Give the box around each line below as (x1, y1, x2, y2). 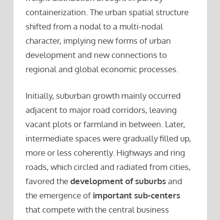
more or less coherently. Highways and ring (26, 147, 185, 158)
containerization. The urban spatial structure (26, 6, 189, 17)
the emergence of (26, 190, 93, 201)
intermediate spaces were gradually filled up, (26, 133, 191, 144)
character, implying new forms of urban (26, 35, 171, 46)
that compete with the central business (26, 204, 169, 215)
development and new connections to (26, 49, 167, 60)
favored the (26, 176, 70, 187)
